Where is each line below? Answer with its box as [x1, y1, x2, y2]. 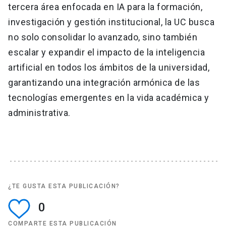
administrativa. [8, 107, 71, 118]
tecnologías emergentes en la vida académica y [8, 92, 209, 103]
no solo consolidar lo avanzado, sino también [8, 31, 197, 42]
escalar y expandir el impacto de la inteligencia [8, 46, 205, 58]
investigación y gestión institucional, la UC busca [8, 16, 214, 27]
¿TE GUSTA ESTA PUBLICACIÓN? [8, 182, 120, 190]
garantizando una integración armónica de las [8, 77, 200, 88]
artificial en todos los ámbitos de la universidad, [8, 62, 209, 73]
